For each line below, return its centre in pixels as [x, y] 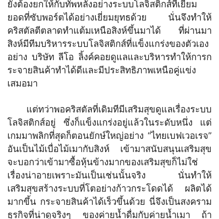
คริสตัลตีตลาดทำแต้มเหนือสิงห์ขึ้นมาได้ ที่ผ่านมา [109, 31]
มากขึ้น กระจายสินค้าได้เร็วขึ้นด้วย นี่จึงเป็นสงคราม [109, 202]
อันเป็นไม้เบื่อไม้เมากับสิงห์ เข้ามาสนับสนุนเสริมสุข [109, 149]
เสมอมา [22, 84]
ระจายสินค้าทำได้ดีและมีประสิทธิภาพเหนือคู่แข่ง [102, 70]
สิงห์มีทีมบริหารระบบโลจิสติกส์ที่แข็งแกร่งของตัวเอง [108, 44]
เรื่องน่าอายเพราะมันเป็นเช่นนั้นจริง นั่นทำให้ [109, 175]
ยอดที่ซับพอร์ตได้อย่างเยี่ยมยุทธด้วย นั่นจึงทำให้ [109, 18]
